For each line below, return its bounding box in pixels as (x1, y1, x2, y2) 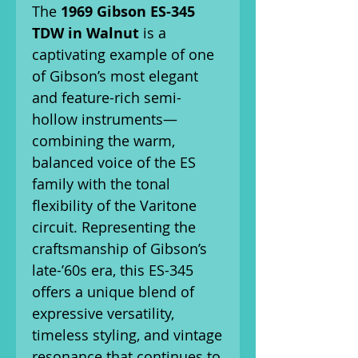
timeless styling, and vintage (32, 325, 222, 344)
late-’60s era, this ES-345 (32, 261, 193, 280)
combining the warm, (32, 131, 175, 150)
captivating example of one (32, 45, 214, 64)
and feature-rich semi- (32, 88, 181, 107)
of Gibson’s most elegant (32, 66, 198, 86)
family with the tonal (32, 174, 170, 193)
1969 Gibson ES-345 (61, 2, 195, 22)
